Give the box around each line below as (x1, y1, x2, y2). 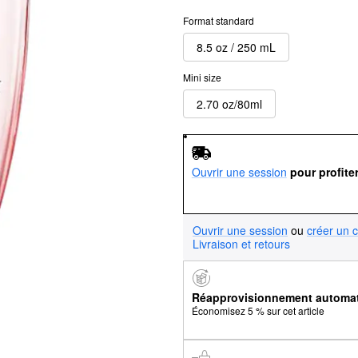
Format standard (183, 14, 254, 27)
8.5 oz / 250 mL (197, 38, 276, 55)
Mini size (183, 70, 221, 84)
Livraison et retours (193, 235, 290, 252)
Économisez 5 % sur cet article (191, 304, 324, 318)
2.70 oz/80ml (197, 95, 262, 112)
